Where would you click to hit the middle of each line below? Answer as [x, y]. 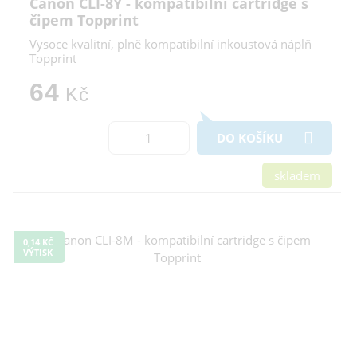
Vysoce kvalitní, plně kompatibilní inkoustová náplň [171, 43]
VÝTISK [38, 252]
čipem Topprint [84, 20]
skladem [297, 175]
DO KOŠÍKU [250, 137]
